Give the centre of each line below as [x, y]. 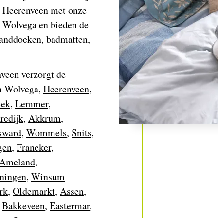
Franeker [34, 147]
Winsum [48, 176]
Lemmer [32, 103]
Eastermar [70, 206]
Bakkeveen [23, 206]
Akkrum [45, 118]
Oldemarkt [34, 191]
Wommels [46, 133]
